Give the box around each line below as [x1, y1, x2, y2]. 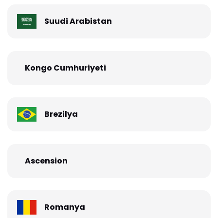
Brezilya [44, 109, 78, 120]
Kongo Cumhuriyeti [25, 62, 106, 73]
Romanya [44, 201, 85, 213]
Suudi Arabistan [44, 16, 112, 27]
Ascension [25, 155, 68, 166]
